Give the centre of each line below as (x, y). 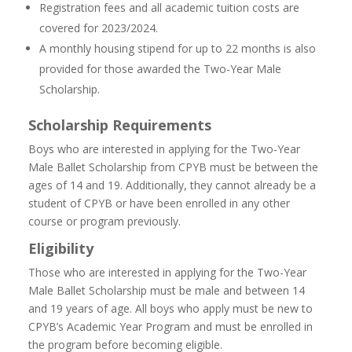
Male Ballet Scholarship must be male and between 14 (166, 290)
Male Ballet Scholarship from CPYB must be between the (173, 167)
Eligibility (60, 248)
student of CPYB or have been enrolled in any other (159, 203)
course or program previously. (104, 221)
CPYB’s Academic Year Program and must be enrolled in (170, 326)
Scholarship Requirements (119, 125)
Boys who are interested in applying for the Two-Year (164, 148)
